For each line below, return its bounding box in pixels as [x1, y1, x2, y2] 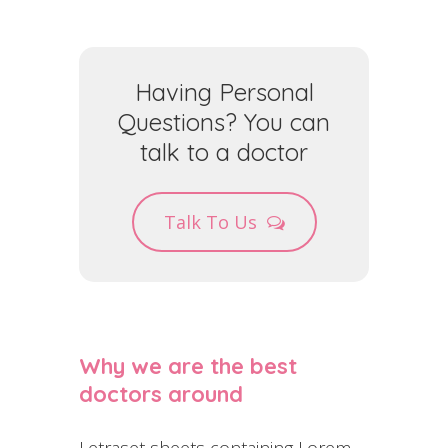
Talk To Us [163, 210, 257, 235]
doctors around [79, 380, 243, 409]
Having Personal [134, 77, 314, 108]
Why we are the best [79, 352, 297, 381]
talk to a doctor [140, 137, 308, 168]
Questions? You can [118, 107, 330, 138]
